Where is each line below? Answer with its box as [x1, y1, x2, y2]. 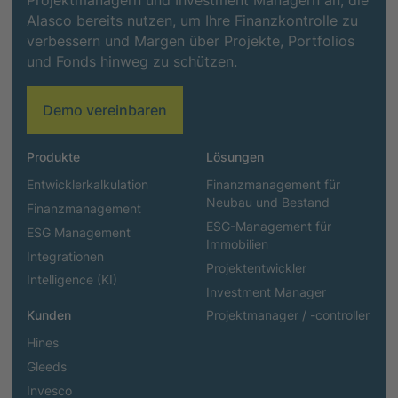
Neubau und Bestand [206, 195, 330, 211]
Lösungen [206, 149, 264, 164]
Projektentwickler [206, 260, 306, 275]
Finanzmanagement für [206, 178, 340, 193]
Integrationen [26, 249, 104, 264]
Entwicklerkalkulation [26, 178, 148, 193]
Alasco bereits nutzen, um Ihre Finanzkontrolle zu [26, 12, 358, 29]
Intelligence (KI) [26, 273, 117, 288]
